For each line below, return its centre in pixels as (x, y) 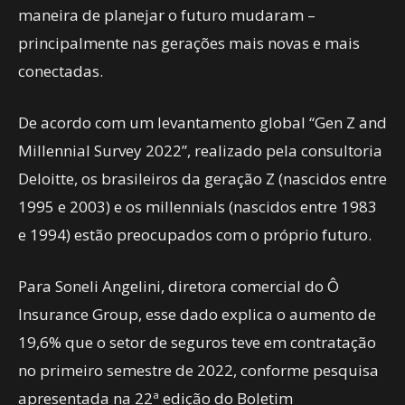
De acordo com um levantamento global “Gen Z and (202, 122)
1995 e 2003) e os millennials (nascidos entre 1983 (198, 207)
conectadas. (62, 71)
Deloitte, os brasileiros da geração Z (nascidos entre (202, 179)
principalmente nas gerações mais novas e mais (189, 43)
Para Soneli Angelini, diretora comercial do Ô (179, 286)
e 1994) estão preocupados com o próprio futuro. (195, 235)
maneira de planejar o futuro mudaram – (167, 15)
